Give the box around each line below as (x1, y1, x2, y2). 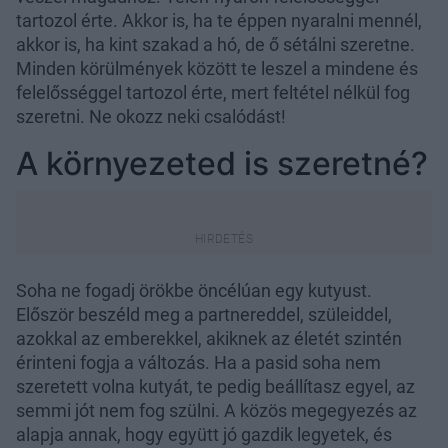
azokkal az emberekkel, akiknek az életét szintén (16, 327, 402, 349)
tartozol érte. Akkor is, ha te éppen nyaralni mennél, (16, 9, 422, 31)
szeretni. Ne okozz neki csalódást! (16, 105, 286, 127)
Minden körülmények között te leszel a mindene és (16, 57, 418, 79)
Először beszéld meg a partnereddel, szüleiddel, (16, 303, 392, 325)
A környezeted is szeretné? (16, 143, 428, 183)
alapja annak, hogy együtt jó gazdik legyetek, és (16, 423, 392, 445)
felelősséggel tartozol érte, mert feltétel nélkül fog (16, 81, 410, 103)
